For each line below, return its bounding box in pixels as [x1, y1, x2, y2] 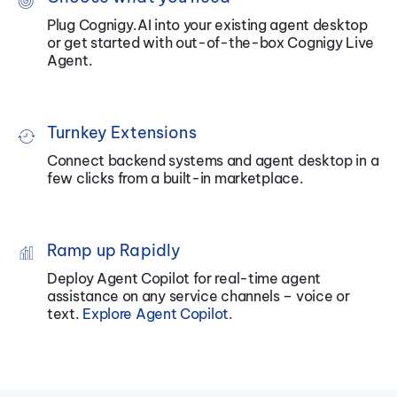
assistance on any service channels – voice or [47, 287, 350, 306]
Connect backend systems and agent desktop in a [47, 152, 379, 170]
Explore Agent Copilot [82, 305, 229, 323]
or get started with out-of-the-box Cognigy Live [47, 34, 374, 52]
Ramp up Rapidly [47, 240, 182, 261]
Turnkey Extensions [47, 122, 197, 144]
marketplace [214, 169, 300, 188]
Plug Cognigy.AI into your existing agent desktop [47, 16, 368, 35]
